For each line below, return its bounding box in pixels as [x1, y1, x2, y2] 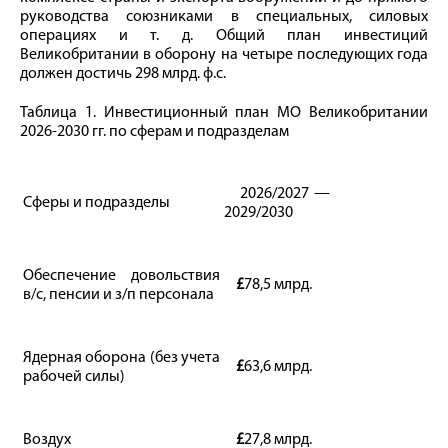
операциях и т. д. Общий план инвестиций [20, 27, 428, 44]
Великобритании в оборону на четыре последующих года [20, 46, 428, 63]
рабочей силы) [23, 368, 125, 385]
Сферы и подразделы [23, 194, 170, 211]
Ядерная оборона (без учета [23, 349, 220, 366]
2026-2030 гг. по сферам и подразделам [20, 123, 289, 140]
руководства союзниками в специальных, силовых [20, 8, 428, 25]
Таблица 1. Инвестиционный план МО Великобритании [20, 104, 428, 121]
